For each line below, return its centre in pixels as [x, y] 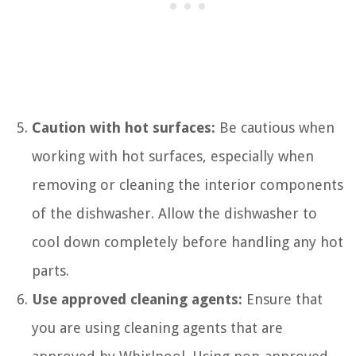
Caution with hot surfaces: [124, 128]
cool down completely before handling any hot [188, 242]
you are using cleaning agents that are [157, 328]
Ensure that [282, 300]
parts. [50, 271]
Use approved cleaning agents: [137, 300]
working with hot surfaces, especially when [173, 157]
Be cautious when [275, 128]
